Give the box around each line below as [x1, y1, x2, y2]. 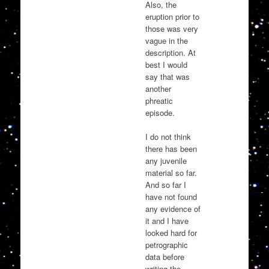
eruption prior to [145, 11, 199, 23]
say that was [145, 71, 190, 83]
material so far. [145, 166, 197, 178]
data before [145, 250, 184, 262]
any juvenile [145, 154, 187, 166]
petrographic [145, 238, 188, 250]
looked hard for [145, 226, 197, 238]
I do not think [145, 130, 191, 142]
